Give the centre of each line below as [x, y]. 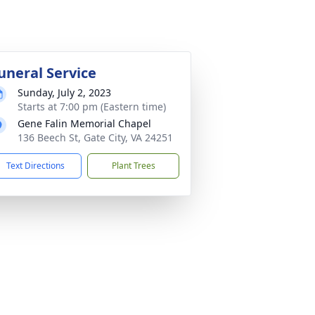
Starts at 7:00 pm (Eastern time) [92, 106]
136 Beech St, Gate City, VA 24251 [95, 137]
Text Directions [36, 165]
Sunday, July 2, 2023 [64, 92]
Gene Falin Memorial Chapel [84, 123]
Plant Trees [133, 165]
